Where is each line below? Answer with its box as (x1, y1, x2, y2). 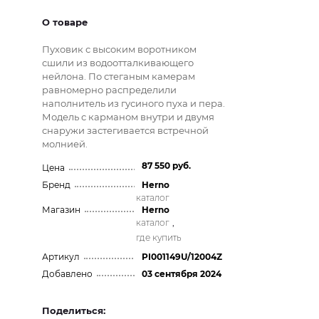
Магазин (42, 204, 85, 215)
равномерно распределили (42, 84, 177, 95)
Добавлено (42, 268, 98, 279)
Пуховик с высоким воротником (42, 43, 197, 55)
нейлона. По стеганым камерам (42, 70, 196, 82)
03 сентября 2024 (141, 268, 221, 279)
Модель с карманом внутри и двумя (42, 111, 215, 122)
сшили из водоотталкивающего (42, 57, 194, 68)
